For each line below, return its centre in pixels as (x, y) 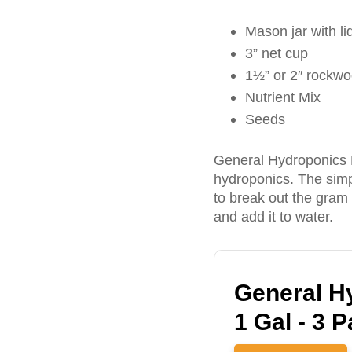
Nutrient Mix (283, 97)
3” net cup (277, 53)
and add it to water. (273, 216)
